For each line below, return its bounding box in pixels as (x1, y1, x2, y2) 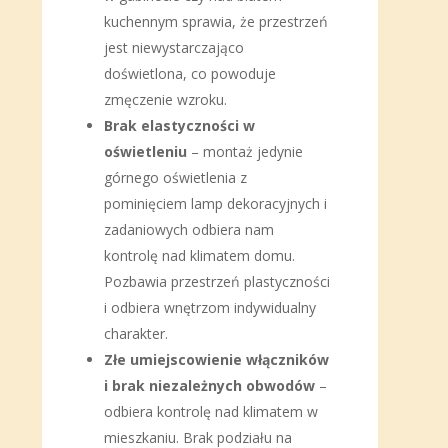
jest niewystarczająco (104, 38, 244, 57)
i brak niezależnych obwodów (104, 376, 315, 395)
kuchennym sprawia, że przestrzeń (104, 12, 328, 31)
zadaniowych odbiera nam (104, 220, 274, 239)
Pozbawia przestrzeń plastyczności (104, 272, 330, 291)
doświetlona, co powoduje (104, 64, 276, 83)
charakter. (104, 324, 172, 343)
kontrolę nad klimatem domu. (104, 246, 295, 265)
